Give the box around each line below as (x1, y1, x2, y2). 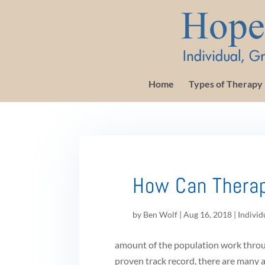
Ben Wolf (143, 209, 178, 219)
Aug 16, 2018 (183, 209, 232, 219)
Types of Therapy (189, 78, 263, 89)
